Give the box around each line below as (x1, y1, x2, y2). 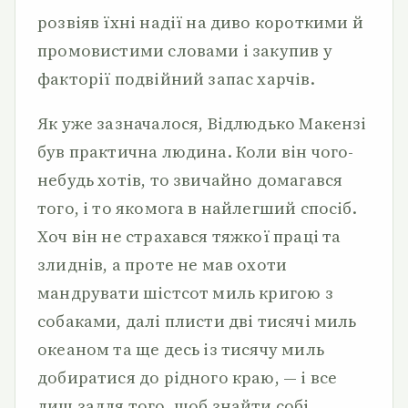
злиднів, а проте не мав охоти (37, 253, 288, 276)
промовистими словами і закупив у (37, 39, 332, 62)
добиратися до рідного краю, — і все (37, 366, 338, 389)
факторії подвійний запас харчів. (37, 67, 315, 90)
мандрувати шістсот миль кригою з (37, 281, 333, 304)
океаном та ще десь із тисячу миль (37, 338, 324, 361)
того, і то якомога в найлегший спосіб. (37, 197, 357, 219)
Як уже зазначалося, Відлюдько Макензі (37, 112, 367, 135)
